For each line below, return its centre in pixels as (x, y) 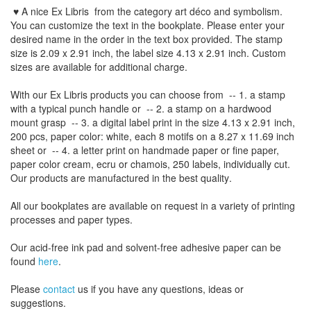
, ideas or (223, 289)
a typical (49, 108)
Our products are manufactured (80, 178)
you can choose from (177, 94)
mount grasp (38, 122)
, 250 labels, (194, 164)
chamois (149, 164)
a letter (88, 150)
